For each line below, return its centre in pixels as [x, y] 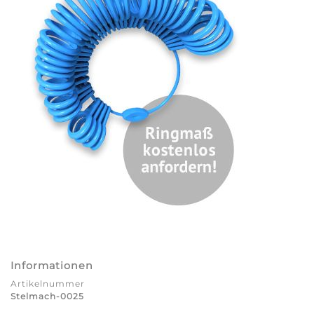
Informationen [52, 266]
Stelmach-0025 [47, 296]
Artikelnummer [48, 283]
